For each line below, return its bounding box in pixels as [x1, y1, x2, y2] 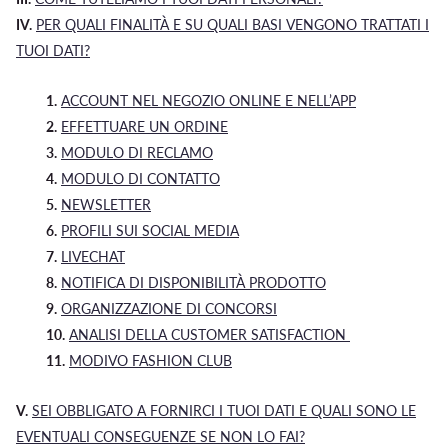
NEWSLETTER [61, 196, 151, 213]
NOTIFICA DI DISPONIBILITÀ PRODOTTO [61, 274, 326, 291]
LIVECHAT [61, 248, 125, 265]
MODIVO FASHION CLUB [69, 352, 232, 369]
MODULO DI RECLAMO [61, 144, 213, 161]
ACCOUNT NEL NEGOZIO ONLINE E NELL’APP [61, 92, 356, 109]
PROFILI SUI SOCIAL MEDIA [61, 222, 239, 239]
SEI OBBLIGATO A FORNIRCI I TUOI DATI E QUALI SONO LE [32, 402, 416, 419]
